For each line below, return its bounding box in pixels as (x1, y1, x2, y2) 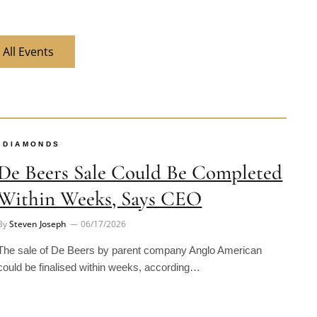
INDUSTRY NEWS (3, 295, 94, 304)
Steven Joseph (9, 197, 67, 210)
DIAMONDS (3, 120, 61, 128)
